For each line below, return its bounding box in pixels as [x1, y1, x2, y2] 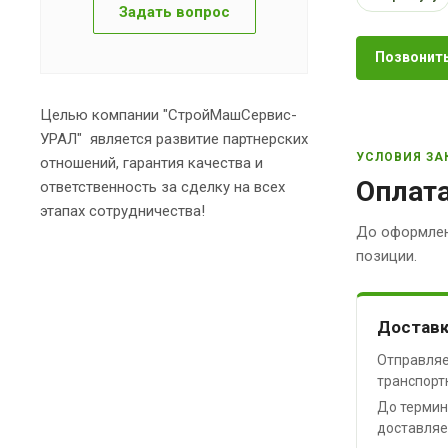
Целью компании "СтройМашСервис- [40, 105, 297, 124]
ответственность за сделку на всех [40, 177, 285, 196]
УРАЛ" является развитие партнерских [40, 129, 308, 148]
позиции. [356, 246, 417, 265]
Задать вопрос [118, 2, 230, 21]
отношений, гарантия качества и [40, 153, 263, 172]
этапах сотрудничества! [40, 201, 205, 220]
